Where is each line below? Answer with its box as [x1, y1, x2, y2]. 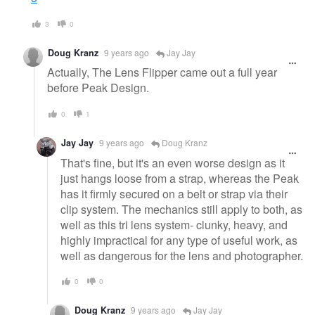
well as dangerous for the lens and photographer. [60, 247, 303, 264]
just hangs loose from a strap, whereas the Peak [60, 169, 299, 186]
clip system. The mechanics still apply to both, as [60, 200, 302, 217]
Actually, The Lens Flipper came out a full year [47, 64, 277, 81]
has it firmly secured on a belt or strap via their [60, 185, 288, 202]
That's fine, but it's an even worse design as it [60, 154, 285, 171]
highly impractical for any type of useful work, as [60, 231, 297, 248]
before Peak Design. [47, 79, 149, 96]
